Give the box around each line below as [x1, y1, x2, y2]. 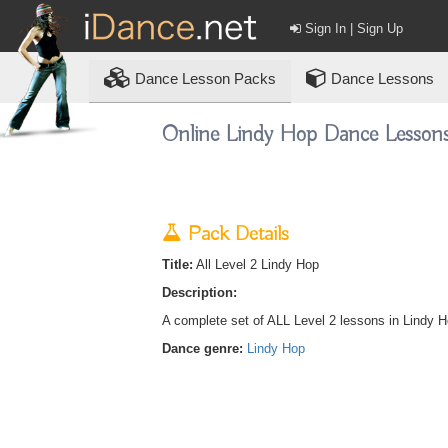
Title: [161, 257, 193, 272]
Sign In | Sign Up [301, 21, 404, 36]
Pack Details [181, 221, 289, 248]
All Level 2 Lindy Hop [192, 257, 319, 272]
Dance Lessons [327, 70, 434, 87]
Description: [161, 285, 237, 300]
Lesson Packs [182, 70, 276, 87]
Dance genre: [161, 341, 243, 356]
